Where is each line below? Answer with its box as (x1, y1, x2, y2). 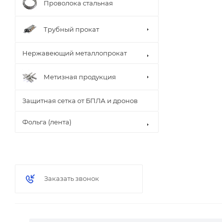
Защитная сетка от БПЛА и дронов (22, 97, 138, 105)
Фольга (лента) (22, 118, 71, 126)
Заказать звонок (44, 174, 99, 182)
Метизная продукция (44, 72, 116, 81)
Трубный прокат (44, 25, 99, 33)
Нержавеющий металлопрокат (22, 49, 127, 57)
